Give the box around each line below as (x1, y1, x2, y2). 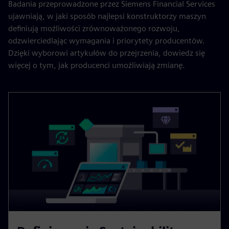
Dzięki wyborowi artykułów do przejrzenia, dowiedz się (8, 48, 205, 58)
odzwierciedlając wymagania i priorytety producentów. (8, 35, 205, 45)
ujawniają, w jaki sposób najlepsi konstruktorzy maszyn (8, 11, 206, 21)
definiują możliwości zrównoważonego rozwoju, (8, 23, 180, 33)
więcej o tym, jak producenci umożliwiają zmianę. (8, 60, 185, 70)
